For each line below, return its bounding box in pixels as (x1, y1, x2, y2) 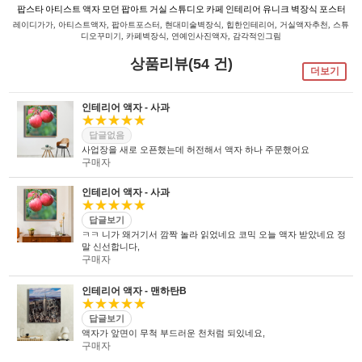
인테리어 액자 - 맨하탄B (82, 285, 187, 297)
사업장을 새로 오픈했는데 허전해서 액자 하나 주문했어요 (82, 145, 310, 154)
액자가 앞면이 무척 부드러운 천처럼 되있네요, (82, 328, 266, 338)
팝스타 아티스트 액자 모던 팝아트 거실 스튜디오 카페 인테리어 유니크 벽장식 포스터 (16, 4, 346, 15)
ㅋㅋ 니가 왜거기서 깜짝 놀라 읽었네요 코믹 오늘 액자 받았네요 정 (82, 229, 347, 239)
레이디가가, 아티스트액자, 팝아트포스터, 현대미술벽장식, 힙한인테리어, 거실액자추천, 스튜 (13, 20, 349, 29)
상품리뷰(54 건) (129, 56, 233, 72)
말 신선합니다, (82, 242, 141, 251)
